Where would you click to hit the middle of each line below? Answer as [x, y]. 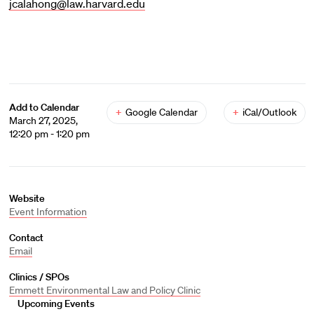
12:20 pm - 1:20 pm [49, 134]
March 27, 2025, [43, 121]
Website [27, 198]
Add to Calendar [44, 107]
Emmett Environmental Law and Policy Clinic [104, 290]
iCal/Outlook [269, 112]
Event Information [48, 212]
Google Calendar [161, 112]
